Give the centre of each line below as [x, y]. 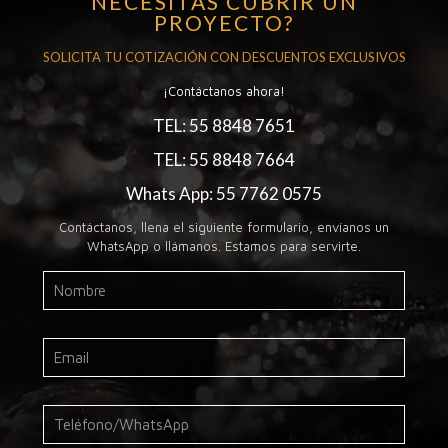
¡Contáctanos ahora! [224, 90]
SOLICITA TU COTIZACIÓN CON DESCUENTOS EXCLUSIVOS [224, 56]
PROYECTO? [224, 22]
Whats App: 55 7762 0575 [224, 193]
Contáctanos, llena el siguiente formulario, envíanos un [224, 226]
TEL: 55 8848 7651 [224, 125]
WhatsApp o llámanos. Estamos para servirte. [224, 245]
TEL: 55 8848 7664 [224, 159]
